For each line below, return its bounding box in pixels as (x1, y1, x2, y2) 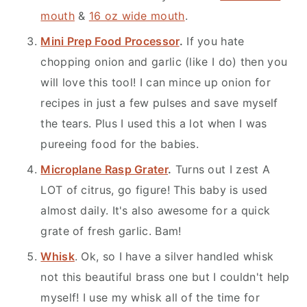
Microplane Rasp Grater (40, 162, 168, 177)
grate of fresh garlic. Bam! (40, 224, 182, 238)
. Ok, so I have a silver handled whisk (74, 249, 274, 264)
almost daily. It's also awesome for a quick (40, 204, 271, 218)
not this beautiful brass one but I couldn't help (40, 270, 290, 284)
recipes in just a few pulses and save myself (40, 96, 278, 110)
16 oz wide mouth (88, 9, 185, 23)
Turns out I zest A (171, 162, 271, 177)
